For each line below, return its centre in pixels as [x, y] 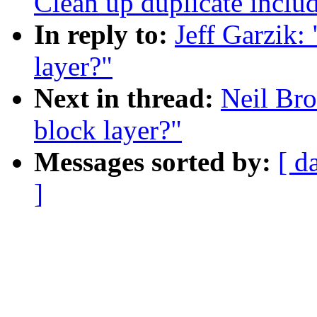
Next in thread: [127, 98]
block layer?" [108, 130]
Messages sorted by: [156, 162]
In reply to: [104, 35]
